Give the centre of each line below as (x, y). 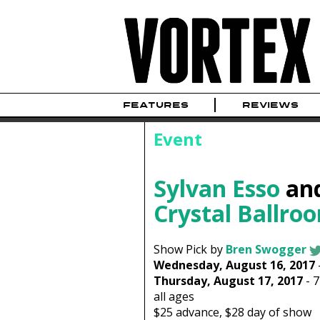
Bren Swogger (266, 250)
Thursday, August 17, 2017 (228, 281)
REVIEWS (270, 105)
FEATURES (156, 105)
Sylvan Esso (216, 188)
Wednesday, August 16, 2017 (234, 265)
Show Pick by (189, 250)
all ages (174, 297)
